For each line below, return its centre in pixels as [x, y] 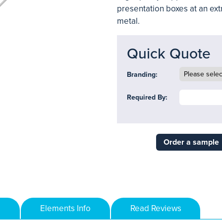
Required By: [147, 97]
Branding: [142, 75]
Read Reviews [156, 208]
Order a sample [191, 142]
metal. [128, 21]
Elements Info [65, 208]
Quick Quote [169, 54]
